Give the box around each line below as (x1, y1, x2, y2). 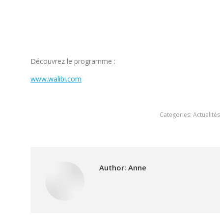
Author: (99, 163, 126, 172)
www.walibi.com (30, 74, 82, 83)
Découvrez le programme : (30, 56, 115, 66)
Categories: (159, 110, 193, 119)
